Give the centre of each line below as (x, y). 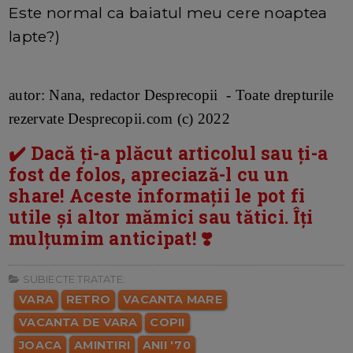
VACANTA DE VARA (78, 322)
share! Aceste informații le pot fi (157, 195)
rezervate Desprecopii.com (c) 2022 (119, 118)
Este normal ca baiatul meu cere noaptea (168, 12)
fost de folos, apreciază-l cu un (149, 174)
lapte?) (35, 36)
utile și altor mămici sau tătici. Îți (161, 216)
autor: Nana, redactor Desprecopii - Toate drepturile (171, 95)
